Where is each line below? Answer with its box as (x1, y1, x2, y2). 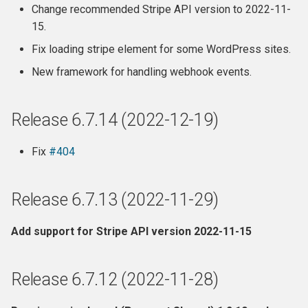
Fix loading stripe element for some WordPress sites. (32, 43, 291, 56)
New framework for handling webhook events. (32, 65, 252, 78)
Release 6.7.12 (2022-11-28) (11, 269, 219, 289)
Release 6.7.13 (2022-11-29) (11, 190, 219, 210)
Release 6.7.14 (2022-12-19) (11, 110, 219, 130)
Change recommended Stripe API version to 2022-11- (32, 3, 291, 16)
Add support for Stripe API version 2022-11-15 (11, 225, 252, 238)
